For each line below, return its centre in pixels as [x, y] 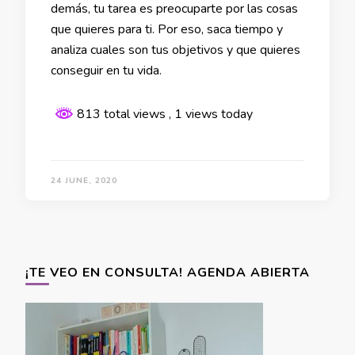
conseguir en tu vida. [106, 71]
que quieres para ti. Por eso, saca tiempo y [167, 30]
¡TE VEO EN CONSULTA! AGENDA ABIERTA [168, 273]
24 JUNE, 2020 [84, 181]
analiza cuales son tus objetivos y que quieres [176, 50]
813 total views [121, 115]
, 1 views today [211, 115]
